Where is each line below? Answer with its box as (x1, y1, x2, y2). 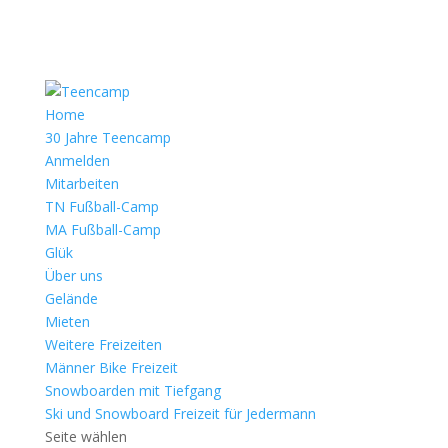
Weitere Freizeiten (44, 335, 162, 354)
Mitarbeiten (44, 174, 119, 193)
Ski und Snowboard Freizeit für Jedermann (44, 404, 316, 423)
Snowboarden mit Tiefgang (44, 381, 221, 400)
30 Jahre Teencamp (44, 128, 171, 147)
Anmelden (44, 151, 110, 170)
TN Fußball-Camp (44, 197, 159, 216)
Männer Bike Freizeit (44, 358, 178, 377)
